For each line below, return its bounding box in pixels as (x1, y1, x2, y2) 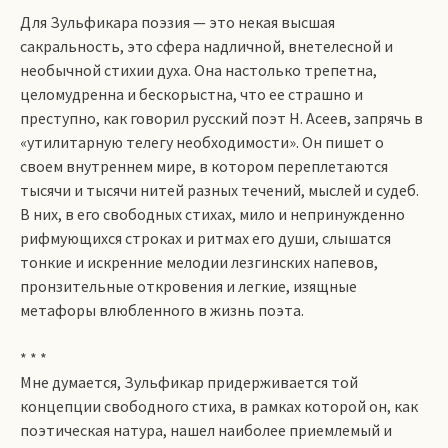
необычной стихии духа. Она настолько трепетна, (20, 60, 377, 80)
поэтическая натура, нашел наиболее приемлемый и (20, 420, 392, 440)
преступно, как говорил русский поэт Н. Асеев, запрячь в (20, 108, 423, 128)
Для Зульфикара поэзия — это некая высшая (20, 12, 335, 32)
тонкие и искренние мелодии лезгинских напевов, (20, 252, 378, 272)
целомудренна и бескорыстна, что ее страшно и (20, 84, 363, 104)
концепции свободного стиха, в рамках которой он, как (20, 396, 418, 416)
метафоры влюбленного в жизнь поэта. (20, 300, 304, 320)
